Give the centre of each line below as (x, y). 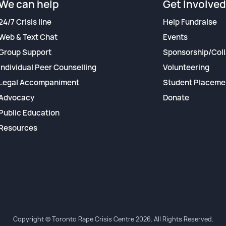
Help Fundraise (190, 22)
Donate (176, 97)
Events (175, 37)
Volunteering (186, 67)
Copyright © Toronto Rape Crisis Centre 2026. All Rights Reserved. (113, 219)
